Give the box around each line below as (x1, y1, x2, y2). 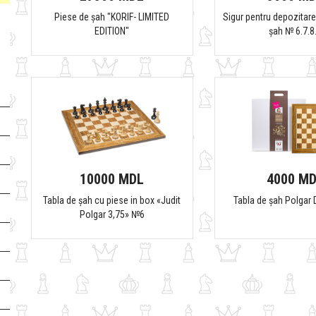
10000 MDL (80, 170, 145, 188)
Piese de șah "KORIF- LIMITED (54, 11, 170, 23)
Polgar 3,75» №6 (79, 208, 145, 220)
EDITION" (95, 25, 130, 37)
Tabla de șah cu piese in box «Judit (43, 194, 181, 206)
